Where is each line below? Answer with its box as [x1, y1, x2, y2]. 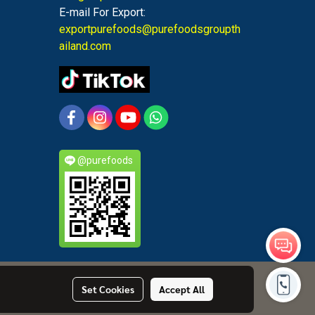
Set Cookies [81, 283, 134, 295]
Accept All [158, 283, 205, 295]
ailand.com [58, 39, 111, 53]
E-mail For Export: [58, 6, 146, 19]
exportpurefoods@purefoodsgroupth [58, 22, 240, 36]
